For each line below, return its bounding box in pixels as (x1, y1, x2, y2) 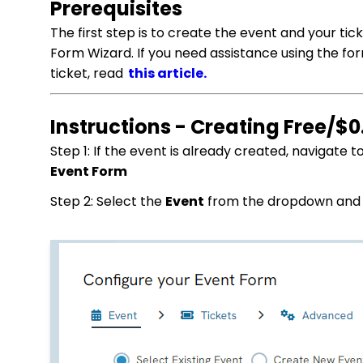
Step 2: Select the (50, 192, 165, 211)
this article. (128, 64, 207, 83)
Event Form (50, 162, 127, 181)
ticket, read (50, 64, 126, 83)
